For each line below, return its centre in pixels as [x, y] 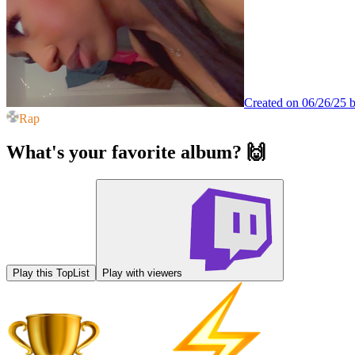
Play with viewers [142, 273]
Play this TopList [51, 273]
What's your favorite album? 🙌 [136, 152]
